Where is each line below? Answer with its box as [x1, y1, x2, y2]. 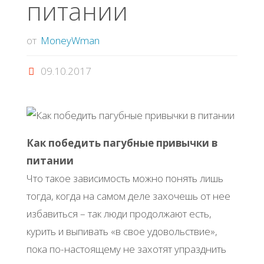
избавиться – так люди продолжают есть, [26, 206, 212, 220]
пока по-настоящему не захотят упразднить [26, 242, 226, 256]
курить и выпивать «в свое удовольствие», [26, 224, 217, 238]
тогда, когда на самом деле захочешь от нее [26, 189, 230, 203]
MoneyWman [41, 33, 100, 47]
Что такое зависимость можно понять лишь [26, 171, 223, 185]
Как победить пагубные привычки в [26, 136, 217, 150]
